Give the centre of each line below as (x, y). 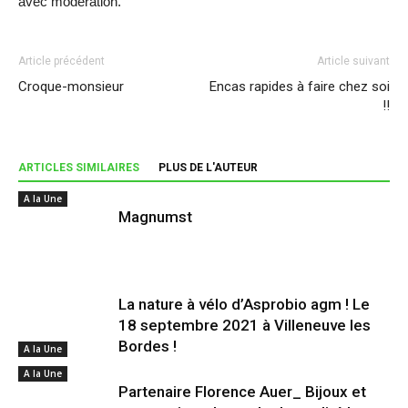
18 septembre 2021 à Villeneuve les (245, 325)
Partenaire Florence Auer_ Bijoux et (242, 392)
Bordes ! (148, 346)
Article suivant (353, 61)
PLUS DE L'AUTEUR (208, 168)
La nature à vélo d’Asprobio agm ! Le (244, 304)
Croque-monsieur (71, 87)
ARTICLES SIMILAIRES (79, 168)
